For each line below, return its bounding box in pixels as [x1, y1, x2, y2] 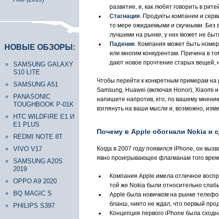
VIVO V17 [13, 145, 42, 153]
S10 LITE [13, 68, 40, 76]
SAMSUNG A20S [13, 157, 63, 165]
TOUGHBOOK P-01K [13, 101, 74, 108]
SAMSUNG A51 [13, 81, 58, 88]
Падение [109, 41, 135, 47]
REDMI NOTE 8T [13, 133, 63, 140]
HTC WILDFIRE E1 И [13, 113, 74, 120]
